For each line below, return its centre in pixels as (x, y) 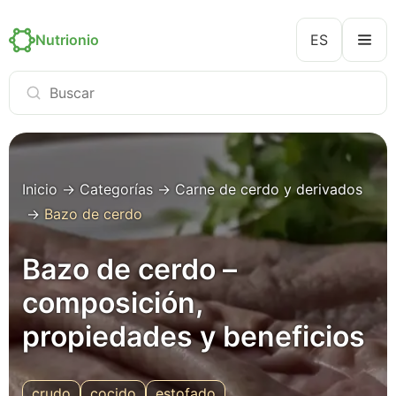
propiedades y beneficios (194, 336)
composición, (112, 303)
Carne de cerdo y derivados (269, 189)
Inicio (40, 189)
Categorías (116, 189)
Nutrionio (67, 40)
